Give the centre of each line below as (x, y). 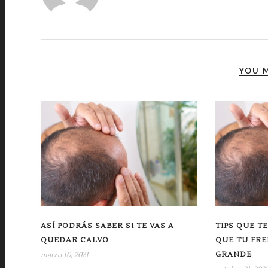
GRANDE (233, 254)
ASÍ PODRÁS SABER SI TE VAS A (107, 226)
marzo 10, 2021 (65, 255)
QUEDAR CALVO (75, 240)
